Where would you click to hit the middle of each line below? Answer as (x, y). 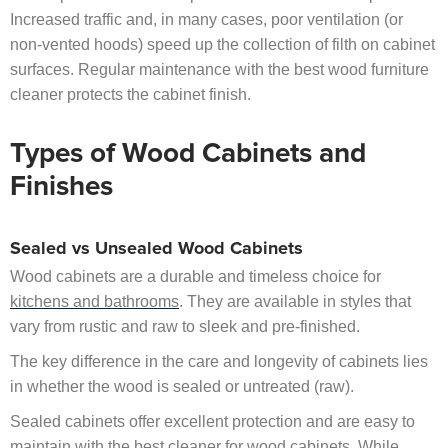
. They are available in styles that (295, 302)
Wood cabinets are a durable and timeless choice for (195, 277)
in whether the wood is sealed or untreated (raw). (182, 387)
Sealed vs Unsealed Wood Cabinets (156, 249)
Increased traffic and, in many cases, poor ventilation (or (206, 20)
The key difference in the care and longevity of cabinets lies (219, 362)
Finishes (61, 187)
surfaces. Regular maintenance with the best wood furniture (219, 70)
